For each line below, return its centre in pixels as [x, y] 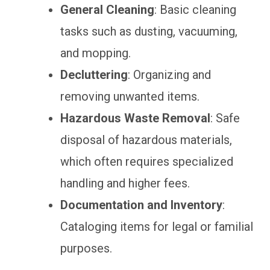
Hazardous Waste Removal [135, 118]
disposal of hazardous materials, [146, 140]
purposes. [86, 248]
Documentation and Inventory [141, 205]
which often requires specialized [147, 161]
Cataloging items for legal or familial [157, 226]
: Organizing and [169, 74]
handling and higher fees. [125, 183]
